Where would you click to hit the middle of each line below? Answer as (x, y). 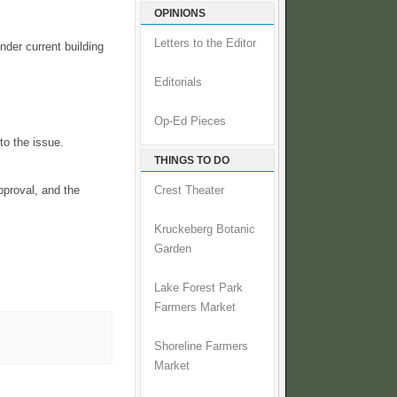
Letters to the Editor (205, 44)
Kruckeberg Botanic (205, 230)
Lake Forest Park (198, 288)
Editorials (178, 83)
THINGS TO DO (192, 161)
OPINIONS (180, 14)
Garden (173, 249)
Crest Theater (189, 191)
